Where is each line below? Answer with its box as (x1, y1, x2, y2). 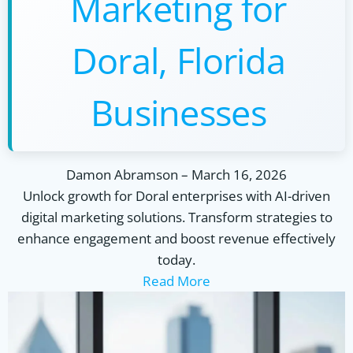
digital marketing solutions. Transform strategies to (20, 208, 333, 226)
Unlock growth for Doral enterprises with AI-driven (23, 187, 330, 205)
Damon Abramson (66, 165, 178, 184)
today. (158, 251, 195, 269)
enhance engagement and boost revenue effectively (17, 229, 336, 247)
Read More (143, 272, 210, 290)
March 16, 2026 (191, 165, 287, 184)
